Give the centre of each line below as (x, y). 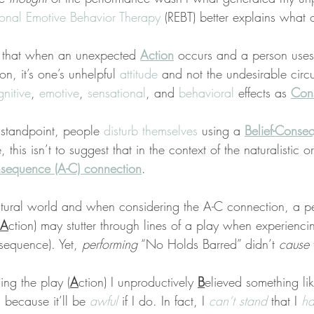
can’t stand (238, 301)
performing (110, 244)
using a (221, 131)
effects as (262, 93)
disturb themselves (151, 131)
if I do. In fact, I (163, 301)
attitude (139, 74)
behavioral (206, 93)
